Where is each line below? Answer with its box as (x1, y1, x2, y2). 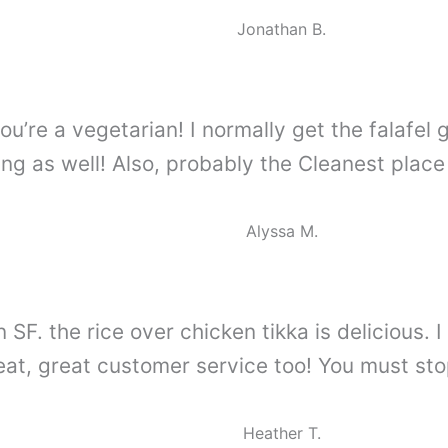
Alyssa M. (245, 220, 318, 241)
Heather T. (242, 422, 321, 443)
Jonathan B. (237, 18, 326, 39)
